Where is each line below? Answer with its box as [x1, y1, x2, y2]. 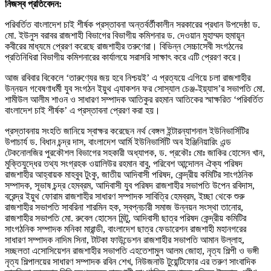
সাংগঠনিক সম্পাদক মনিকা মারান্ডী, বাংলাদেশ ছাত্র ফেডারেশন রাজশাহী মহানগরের [5, 223, 246, 234]
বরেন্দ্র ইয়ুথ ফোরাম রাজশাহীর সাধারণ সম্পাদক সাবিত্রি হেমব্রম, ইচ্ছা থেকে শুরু [5, 191, 244, 201]
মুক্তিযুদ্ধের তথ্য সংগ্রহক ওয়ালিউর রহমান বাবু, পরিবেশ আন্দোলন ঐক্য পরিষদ [5, 158, 243, 169]
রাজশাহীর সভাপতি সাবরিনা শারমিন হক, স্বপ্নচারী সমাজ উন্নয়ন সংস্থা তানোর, [5, 201, 243, 212]
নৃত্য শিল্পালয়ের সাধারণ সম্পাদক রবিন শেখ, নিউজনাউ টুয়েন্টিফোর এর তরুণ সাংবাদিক [5, 256, 256, 267]
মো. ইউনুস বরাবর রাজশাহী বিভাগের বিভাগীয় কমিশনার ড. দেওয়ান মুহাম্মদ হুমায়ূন [5, 30, 244, 41]
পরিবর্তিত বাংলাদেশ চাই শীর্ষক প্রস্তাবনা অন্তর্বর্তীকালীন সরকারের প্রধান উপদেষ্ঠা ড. [5, 19, 260, 30]
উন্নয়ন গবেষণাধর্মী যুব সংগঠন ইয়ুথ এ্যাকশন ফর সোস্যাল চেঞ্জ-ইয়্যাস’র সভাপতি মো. [5, 83, 265, 94]
